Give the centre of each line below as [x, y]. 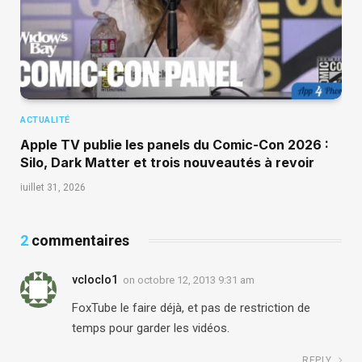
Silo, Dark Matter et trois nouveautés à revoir [167, 162]
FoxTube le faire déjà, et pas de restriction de [191, 307]
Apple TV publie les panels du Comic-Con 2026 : [175, 144]
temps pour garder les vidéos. [151, 328]
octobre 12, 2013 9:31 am [196, 280]
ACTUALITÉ [45, 120]
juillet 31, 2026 [53, 187]
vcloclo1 [95, 279]
